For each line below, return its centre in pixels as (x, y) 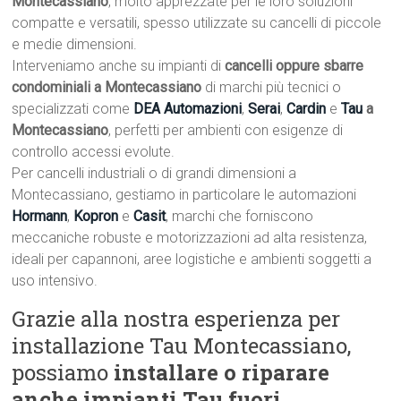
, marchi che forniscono (240, 217)
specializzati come (73, 109)
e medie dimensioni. (75, 45)
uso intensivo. (55, 281)
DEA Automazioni (188, 109)
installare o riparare (222, 373)
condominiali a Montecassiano (107, 88)
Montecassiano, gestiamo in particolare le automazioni (184, 195)
